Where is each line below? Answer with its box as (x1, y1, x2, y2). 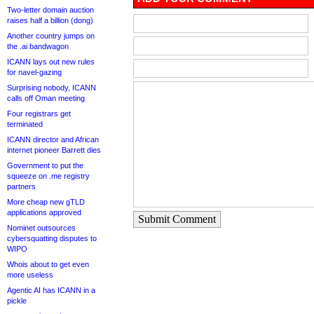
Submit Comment (138, 213, 216, 226)
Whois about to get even (7, 260, 89, 268)
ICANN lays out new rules (7, 57, 95, 66)
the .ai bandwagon (7, 42, 69, 50)
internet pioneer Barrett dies (7, 146, 101, 154)
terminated (7, 120, 43, 128)
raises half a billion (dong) (7, 16, 93, 25)
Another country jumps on (7, 32, 95, 40)
